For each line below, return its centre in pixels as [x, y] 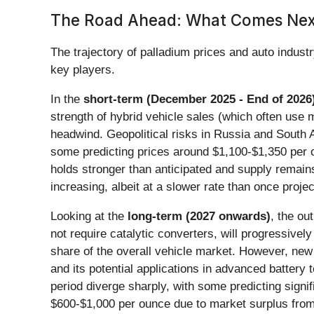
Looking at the [89, 216]
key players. [83, 69]
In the [67, 99]
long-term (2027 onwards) [199, 216]
